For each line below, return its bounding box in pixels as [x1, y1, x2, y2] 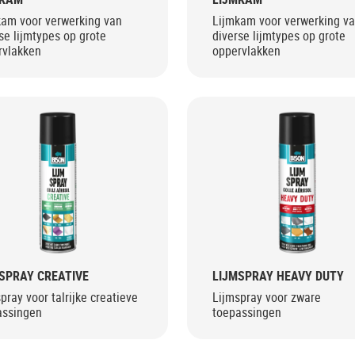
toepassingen [212, 303, 281, 321]
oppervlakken [212, 42, 281, 60]
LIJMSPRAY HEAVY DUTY [212, 266, 344, 284]
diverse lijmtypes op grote [212, 27, 345, 45]
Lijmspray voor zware [212, 288, 321, 306]
